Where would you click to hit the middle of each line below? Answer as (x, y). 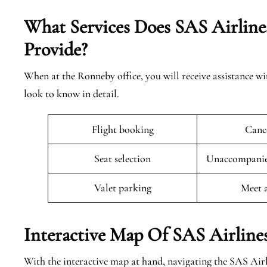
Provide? (56, 49)
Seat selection (122, 159)
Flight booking (122, 129)
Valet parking (122, 188)
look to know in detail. (72, 94)
